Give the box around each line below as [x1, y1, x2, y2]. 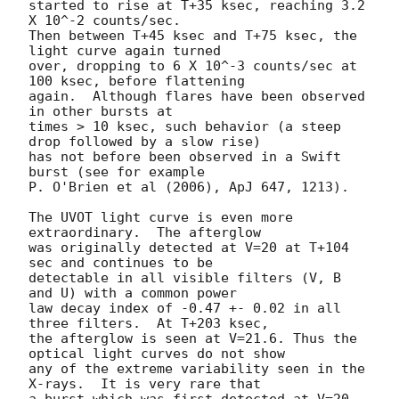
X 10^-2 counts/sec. [28, 12, 181, 28]
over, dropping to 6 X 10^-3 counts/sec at [28, 57, 357, 74]
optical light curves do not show [28, 345, 285, 362]
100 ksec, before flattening [28, 72, 245, 89]
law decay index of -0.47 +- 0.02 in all [28, 299, 341, 316]
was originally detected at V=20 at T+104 [28, 239, 349, 256]
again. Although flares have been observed [28, 87, 365, 104]
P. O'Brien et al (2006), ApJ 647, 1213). [28, 178, 349, 195]
